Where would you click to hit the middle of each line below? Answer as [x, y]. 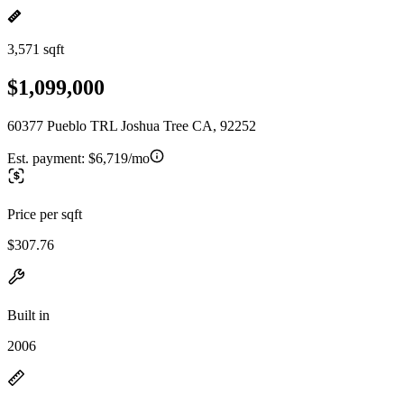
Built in [28, 315]
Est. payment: [48, 158]
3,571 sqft [36, 49]
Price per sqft [45, 214]
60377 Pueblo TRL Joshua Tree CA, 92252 [132, 125]
